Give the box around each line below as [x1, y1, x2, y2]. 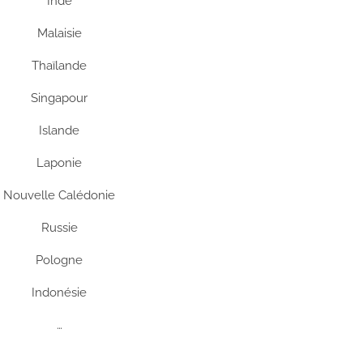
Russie [41, 220, 78, 235]
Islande [39, 123, 79, 138]
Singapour [31, 91, 88, 105]
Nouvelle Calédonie [3, 188, 115, 203]
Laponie [36, 156, 82, 170]
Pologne [36, 253, 83, 267]
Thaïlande [32, 58, 87, 73]
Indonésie [32, 285, 87, 300]
